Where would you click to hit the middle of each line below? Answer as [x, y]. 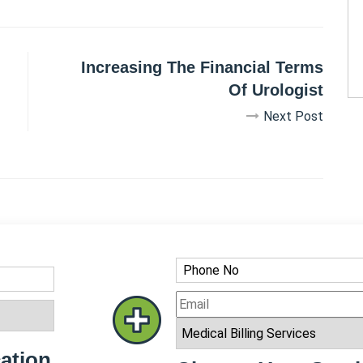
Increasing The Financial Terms [202, 67]
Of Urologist [276, 90]
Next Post [293, 116]
